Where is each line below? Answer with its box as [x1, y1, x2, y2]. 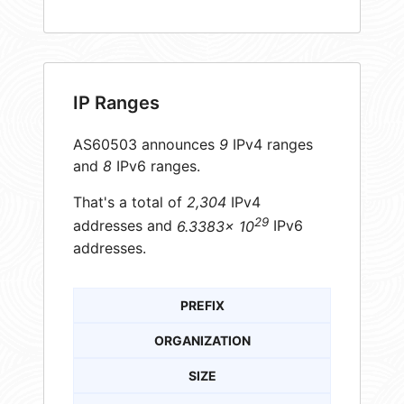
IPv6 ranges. [112, 157, 200, 176]
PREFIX [179, 297, 225, 313]
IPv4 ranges [228, 135, 313, 154]
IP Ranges [73, 92, 160, 115]
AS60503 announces [73, 135, 219, 154]
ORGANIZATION [153, 332, 251, 348]
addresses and [73, 216, 177, 235]
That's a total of [73, 193, 187, 212]
